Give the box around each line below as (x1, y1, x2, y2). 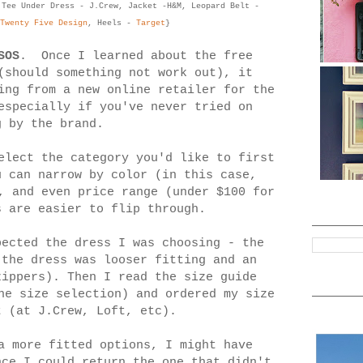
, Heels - (88, 19, 136, 28)
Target (136, 19, 165, 28)
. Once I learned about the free (19, 49, 253, 64)
